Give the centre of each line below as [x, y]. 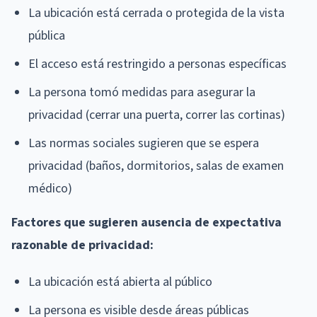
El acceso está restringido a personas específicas [157, 64]
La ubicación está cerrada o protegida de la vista [156, 13]
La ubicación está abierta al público [120, 282]
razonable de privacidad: [82, 245]
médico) [50, 188]
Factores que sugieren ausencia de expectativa [146, 222]
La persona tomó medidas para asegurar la [142, 92]
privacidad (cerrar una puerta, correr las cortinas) [157, 115]
